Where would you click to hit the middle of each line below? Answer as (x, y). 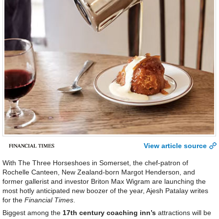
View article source (175, 146)
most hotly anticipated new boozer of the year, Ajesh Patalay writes (105, 191)
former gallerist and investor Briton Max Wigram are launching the (104, 182)
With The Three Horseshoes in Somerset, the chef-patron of (95, 163)
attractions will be (184, 213)
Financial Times (49, 200)
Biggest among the (33, 213)
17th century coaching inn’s (109, 213)
